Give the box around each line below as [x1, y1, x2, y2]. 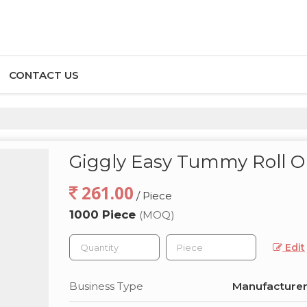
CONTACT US [9, 69, 79, 82]
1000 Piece [69, 208, 139, 221]
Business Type [69, 280, 143, 293]
